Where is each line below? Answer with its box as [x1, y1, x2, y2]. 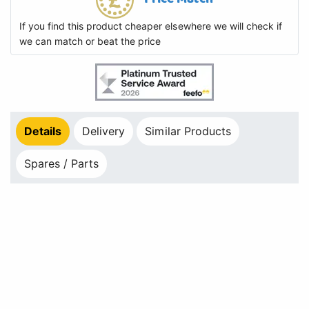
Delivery [81, 124, 125, 139]
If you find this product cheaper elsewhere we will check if [19, 20, 282, 32]
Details [24, 124, 62, 139]
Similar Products [145, 124, 231, 139]
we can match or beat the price [19, 35, 161, 48]
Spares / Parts [24, 156, 99, 170]
